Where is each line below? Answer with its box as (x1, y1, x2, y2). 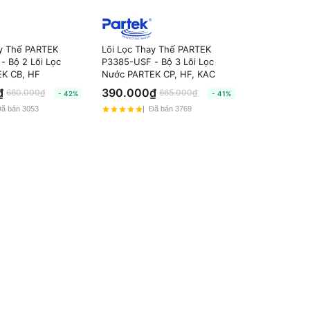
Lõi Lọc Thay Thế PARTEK (102, 43, 212, 55)
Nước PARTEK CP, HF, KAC (102, 68, 216, 80)
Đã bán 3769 (149, 104, 192, 113)
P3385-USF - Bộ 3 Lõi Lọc (102, 55, 215, 67)
